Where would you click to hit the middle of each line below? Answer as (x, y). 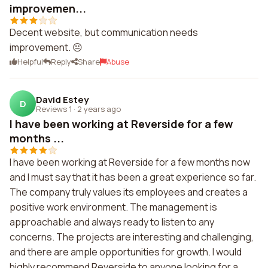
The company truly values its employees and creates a (129, 192)
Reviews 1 (54, 109)
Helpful (30, 62)
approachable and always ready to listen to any (112, 222)
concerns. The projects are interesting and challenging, (132, 237)
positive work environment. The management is (113, 207)
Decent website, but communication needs (104, 32)
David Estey (62, 99)
